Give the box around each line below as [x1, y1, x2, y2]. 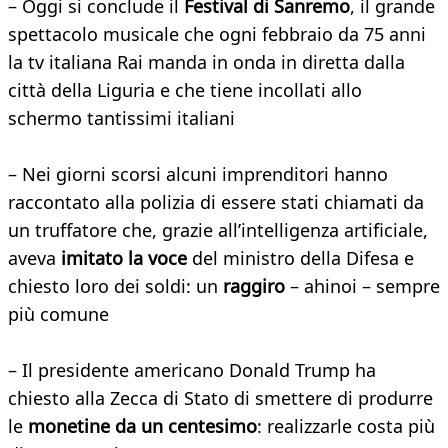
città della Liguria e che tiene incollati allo [8, 78, 362, 103]
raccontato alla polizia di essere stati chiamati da [8, 190, 424, 215]
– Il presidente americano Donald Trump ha [8, 358, 376, 383]
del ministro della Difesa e [192, 246, 414, 271]
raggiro [223, 274, 290, 299]
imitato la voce [61, 246, 192, 271]
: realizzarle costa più [257, 414, 435, 439]
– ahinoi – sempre [290, 274, 440, 299]
